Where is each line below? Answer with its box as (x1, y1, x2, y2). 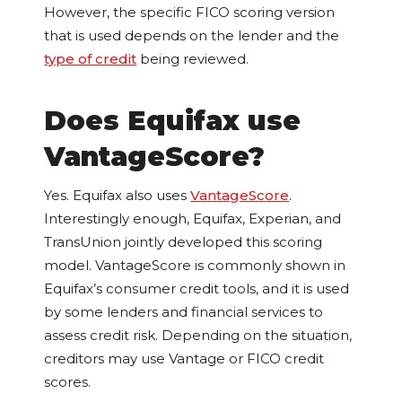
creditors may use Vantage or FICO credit (44, 350, 325, 368)
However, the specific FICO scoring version (44, 4, 336, 22)
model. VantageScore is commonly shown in (44, 257, 346, 275)
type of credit (44, 50, 137, 68)
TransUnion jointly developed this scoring (44, 233, 323, 251)
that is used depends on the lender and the (44, 27, 340, 45)
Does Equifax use (44, 104, 301, 138)
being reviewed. (136, 50, 249, 68)
